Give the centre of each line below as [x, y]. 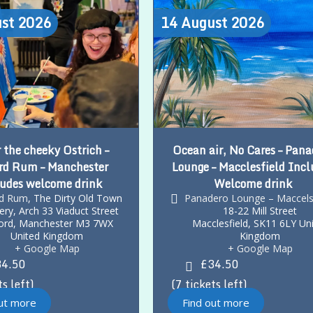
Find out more [216, 303]
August [204, 22]
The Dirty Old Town [78, 198]
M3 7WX [94, 223]
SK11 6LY [275, 223]
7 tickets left [210, 285]
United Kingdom [47, 235]
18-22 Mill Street [260, 210]
